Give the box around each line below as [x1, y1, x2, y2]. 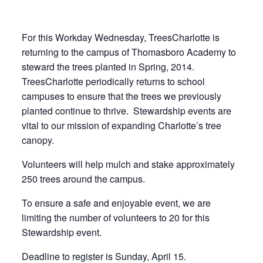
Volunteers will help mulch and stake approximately [21, 157, 235, 171]
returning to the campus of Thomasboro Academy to [21, 45, 236, 59]
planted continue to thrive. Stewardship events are [21, 104, 231, 117]
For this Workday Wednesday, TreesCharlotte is [21, 31, 220, 44]
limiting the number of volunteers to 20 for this [21, 211, 210, 224]
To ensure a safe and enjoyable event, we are [21, 196, 211, 210]
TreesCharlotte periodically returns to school [21, 75, 205, 88]
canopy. [21, 133, 54, 147]
